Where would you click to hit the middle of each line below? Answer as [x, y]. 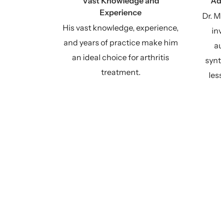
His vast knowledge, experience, [121, 28]
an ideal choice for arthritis [121, 57]
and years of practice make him [121, 42]
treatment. [121, 72]
